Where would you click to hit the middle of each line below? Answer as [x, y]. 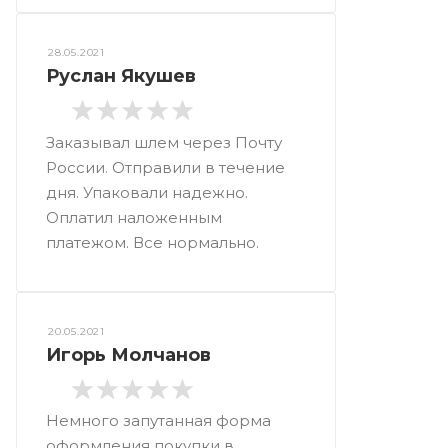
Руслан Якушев [121, 76]
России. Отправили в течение [165, 167]
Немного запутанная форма [158, 420]
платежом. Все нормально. [152, 242]
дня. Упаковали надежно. [147, 192]
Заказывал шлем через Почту [164, 142]
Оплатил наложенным [134, 217]
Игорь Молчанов [128, 354]
